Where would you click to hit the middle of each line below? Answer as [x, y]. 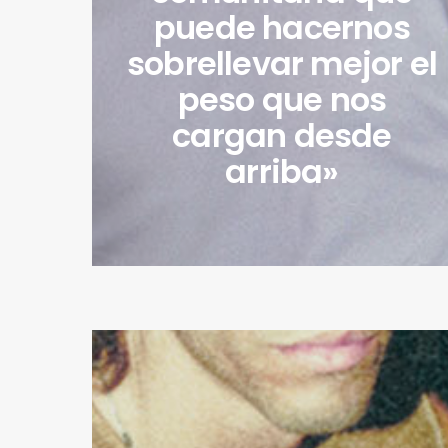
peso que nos [282, 99]
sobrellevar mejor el [281, 63]
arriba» [282, 171]
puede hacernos [282, 27]
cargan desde [282, 135]
